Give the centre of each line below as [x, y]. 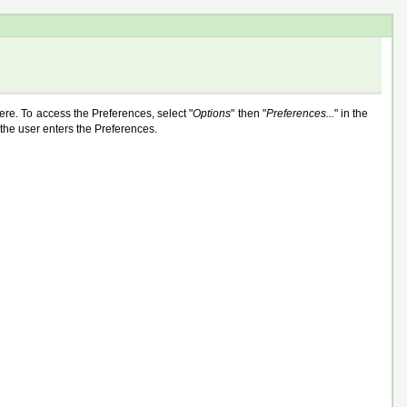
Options [212, 113]
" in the [351, 113]
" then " [248, 113]
